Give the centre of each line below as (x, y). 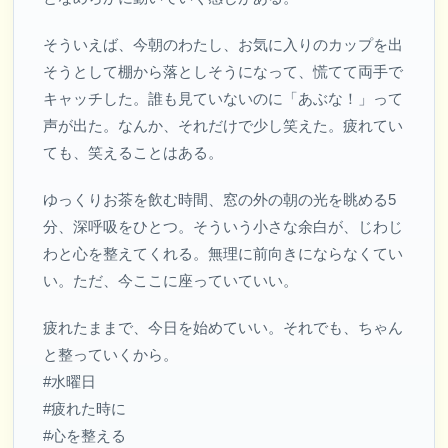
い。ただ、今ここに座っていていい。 (171, 281)
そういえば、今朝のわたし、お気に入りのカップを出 (223, 45)
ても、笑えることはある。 (133, 153)
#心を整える (85, 436)
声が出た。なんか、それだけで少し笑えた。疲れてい (223, 126)
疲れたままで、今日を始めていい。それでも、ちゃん (223, 328)
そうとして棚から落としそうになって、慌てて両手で (223, 72)
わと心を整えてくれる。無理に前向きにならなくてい (223, 254)
